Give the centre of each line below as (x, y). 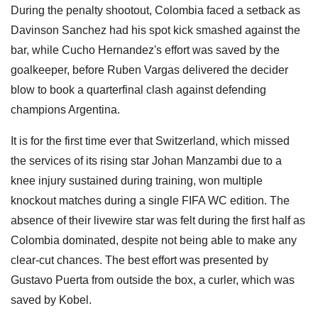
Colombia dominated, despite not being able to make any (154, 240)
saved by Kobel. (51, 300)
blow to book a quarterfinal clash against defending (138, 89)
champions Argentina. (65, 109)
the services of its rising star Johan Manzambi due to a (146, 160)
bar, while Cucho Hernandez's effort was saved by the (145, 50)
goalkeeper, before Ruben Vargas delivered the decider (149, 70)
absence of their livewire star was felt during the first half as (158, 220)
